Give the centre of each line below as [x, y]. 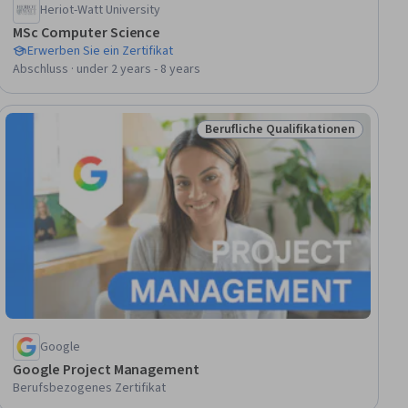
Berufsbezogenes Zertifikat [90, 388]
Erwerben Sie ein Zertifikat [101, 51]
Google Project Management [107, 369]
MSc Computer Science [87, 33]
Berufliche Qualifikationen [280, 130]
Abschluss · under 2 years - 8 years [107, 70]
